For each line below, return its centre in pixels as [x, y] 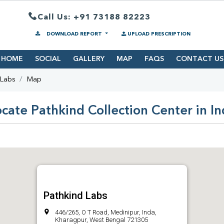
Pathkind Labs [75, 196]
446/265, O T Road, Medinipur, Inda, [106, 212]
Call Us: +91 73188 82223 [94, 17]
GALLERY [88, 59]
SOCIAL [48, 59]
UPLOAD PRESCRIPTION [159, 34]
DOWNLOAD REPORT [74, 34]
